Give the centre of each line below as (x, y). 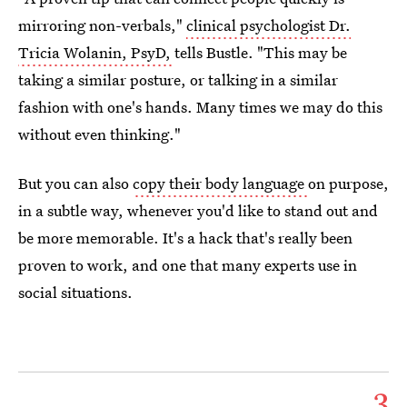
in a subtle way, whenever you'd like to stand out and (198, 210)
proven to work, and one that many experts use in (188, 265)
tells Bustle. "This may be (261, 52)
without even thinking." (99, 134)
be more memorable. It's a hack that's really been (185, 238)
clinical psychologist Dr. (268, 25)
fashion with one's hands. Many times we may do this (200, 107)
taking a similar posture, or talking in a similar (178, 79)
